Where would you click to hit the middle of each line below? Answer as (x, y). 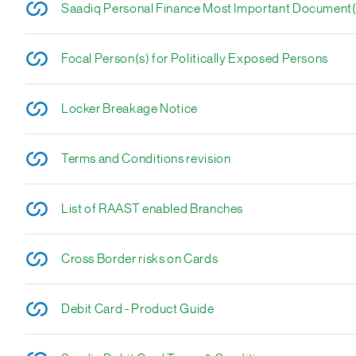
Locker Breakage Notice (130, 109)
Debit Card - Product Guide (137, 309)
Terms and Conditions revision (146, 159)
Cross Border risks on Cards (139, 259)
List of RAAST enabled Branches (152, 209)
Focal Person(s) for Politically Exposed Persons (195, 59)
